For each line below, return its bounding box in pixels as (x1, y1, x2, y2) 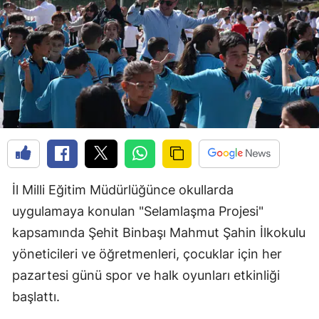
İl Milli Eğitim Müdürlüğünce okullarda (12, 182, 234, 198)
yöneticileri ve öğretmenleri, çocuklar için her (12, 246, 282, 262)
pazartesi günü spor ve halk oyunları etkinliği (12, 268, 280, 283)
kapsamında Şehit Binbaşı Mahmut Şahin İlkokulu (12, 225, 305, 241)
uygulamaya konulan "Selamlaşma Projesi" (12, 204, 263, 219)
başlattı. (12, 289, 60, 305)
